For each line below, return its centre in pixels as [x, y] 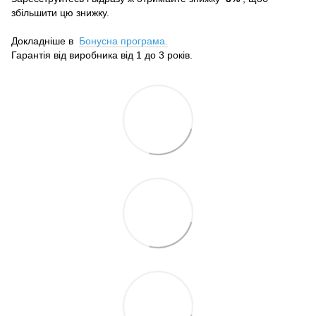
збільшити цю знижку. [60, 12]
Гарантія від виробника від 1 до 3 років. [102, 55]
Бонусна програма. [123, 41]
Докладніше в [45, 41]
